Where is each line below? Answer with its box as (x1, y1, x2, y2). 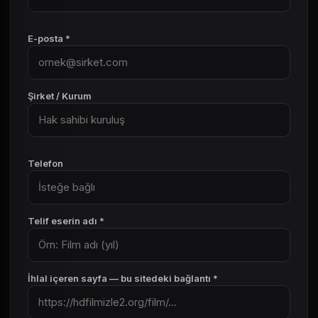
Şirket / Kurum (28, 90, 92, 102)
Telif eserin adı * (28, 215, 104, 226)
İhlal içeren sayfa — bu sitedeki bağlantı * (28, 273, 218, 284)
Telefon (28, 158, 63, 169)
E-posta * (28, 33, 70, 44)
